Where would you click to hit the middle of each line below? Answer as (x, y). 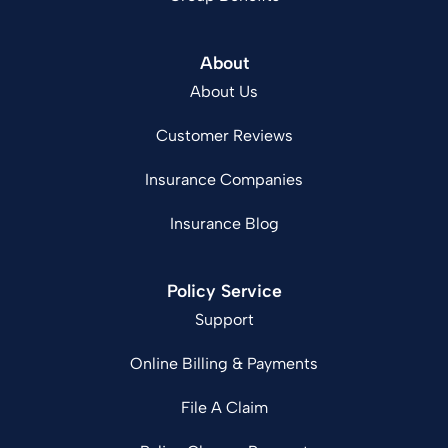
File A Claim (224, 408)
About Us (224, 92)
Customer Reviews (224, 136)
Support (224, 320)
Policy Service (224, 291)
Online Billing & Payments (224, 364)
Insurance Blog (224, 224)
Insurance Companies (224, 180)
